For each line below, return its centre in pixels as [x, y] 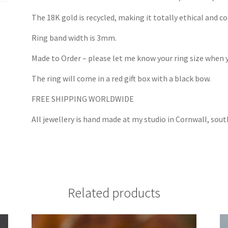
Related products [114, 193]
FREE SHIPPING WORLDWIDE [83, 99]
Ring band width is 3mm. [74, 38]
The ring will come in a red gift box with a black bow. [121, 79]
